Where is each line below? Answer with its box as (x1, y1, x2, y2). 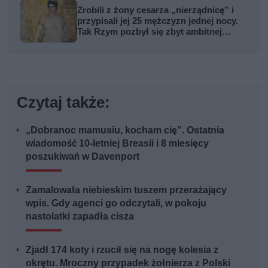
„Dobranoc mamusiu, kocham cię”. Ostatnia (26, 124, 225, 136)
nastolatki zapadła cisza (26, 211, 135, 223)
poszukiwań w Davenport (26, 151, 140, 163)
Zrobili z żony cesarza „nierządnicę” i (77, 5, 234, 16)
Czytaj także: (17, 93, 111, 112)
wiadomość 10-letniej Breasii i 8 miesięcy (26, 138, 209, 150)
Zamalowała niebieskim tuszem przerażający (26, 184, 227, 196)
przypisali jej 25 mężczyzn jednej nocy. (77, 16, 239, 27)
